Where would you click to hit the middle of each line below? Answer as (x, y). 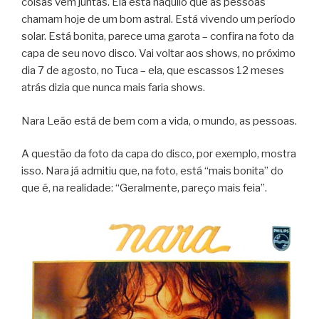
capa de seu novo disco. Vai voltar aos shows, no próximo (158, 54)
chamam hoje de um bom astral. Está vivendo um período (158, 20)
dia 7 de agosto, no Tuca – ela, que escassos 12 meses (153, 71)
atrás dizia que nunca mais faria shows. (113, 88)
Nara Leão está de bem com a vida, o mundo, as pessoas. (159, 121)
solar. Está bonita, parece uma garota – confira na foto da (158, 37)
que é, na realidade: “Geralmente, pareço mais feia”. (144, 188)
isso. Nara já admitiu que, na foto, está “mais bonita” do (152, 171)
